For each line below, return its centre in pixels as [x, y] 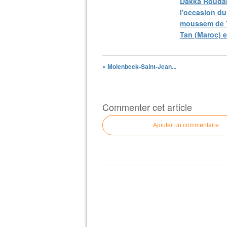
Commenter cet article [147, 107]
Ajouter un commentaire [186, 125]
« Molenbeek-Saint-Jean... [139, 66]
